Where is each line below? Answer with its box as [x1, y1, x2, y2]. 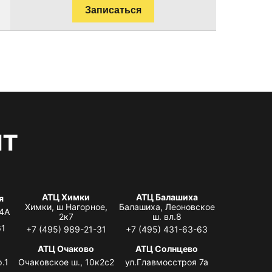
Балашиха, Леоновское [118, 201, 215, 212]
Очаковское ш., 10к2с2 [18, 256, 114, 267]
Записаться [85, 4, 141, 15]
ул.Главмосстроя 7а [125, 256, 209, 267]
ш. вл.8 [152, 211, 182, 222]
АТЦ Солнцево [135, 243, 199, 254]
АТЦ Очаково [38, 243, 95, 254]
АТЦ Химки [42, 191, 90, 202]
